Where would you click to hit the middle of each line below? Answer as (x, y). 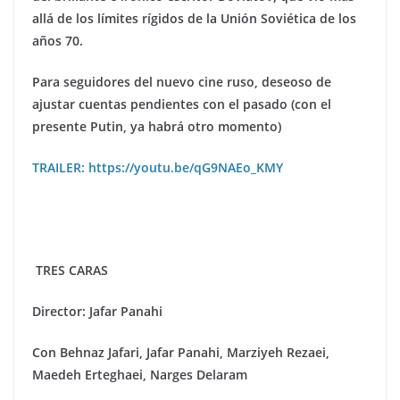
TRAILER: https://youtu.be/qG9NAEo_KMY (158, 167)
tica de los (325, 18)
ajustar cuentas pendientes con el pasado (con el (182, 104)
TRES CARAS (72, 270)
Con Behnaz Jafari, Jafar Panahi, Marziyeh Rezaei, (181, 352)
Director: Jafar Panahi (97, 311)
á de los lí (75, 18)
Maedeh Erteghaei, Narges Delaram (140, 374)
